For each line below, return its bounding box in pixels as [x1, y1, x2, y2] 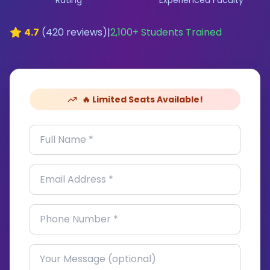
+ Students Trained [133, 25, 222, 39]
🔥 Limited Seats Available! [81, 93, 203, 105]
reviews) [64, 25, 107, 39]
